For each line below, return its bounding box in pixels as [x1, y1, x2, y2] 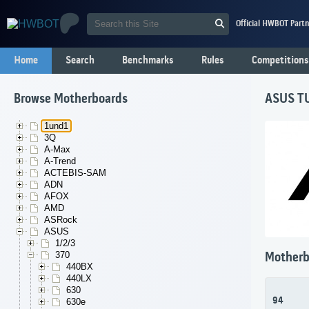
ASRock [44, 215, 77, 226]
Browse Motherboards [14, 92, 128, 108]
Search [66, 54, 94, 67]
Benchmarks [122, 54, 174, 67]
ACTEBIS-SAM [44, 168, 106, 179]
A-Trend [44, 156, 76, 167]
